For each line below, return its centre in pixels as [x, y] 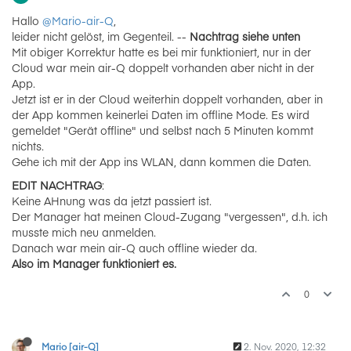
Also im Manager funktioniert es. [94, 263]
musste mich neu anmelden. [84, 232]
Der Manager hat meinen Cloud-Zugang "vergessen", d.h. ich [170, 216]
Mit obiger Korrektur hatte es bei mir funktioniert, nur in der [161, 52]
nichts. [28, 146]
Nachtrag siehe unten [245, 36]
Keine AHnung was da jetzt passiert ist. [112, 201]
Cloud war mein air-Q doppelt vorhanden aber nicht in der [163, 67]
